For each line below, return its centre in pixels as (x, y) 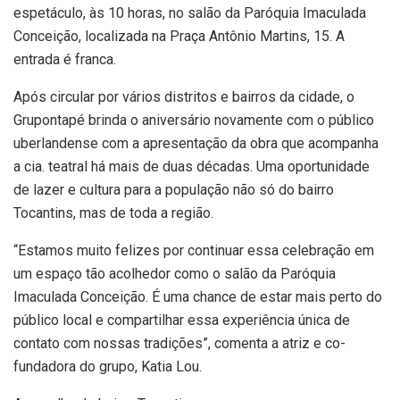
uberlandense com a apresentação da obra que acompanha (196, 144)
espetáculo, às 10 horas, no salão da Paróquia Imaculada (190, 13)
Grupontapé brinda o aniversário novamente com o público (194, 121)
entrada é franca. (65, 60)
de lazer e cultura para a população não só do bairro (174, 190)
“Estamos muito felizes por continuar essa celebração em (194, 251)
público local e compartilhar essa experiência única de (182, 321)
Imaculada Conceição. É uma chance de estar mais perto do (198, 297)
